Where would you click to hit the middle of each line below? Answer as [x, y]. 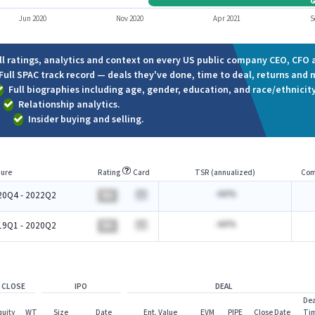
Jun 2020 [32, 19]
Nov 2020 [129, 19]
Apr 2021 [227, 19]
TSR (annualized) [225, 172]
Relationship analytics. [69, 105]
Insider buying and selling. [86, 120]
